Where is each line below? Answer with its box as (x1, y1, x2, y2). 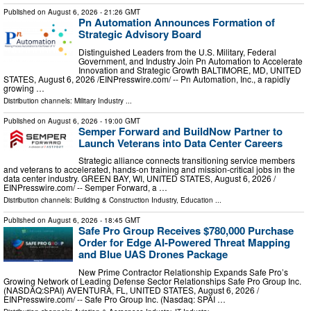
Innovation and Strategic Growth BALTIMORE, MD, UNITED (78, 63, 301, 76)
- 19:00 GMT (98, 115, 140, 126)
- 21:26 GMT (98, 7, 140, 17)
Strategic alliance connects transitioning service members (78, 154, 295, 167)
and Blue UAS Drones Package (78, 246, 228, 262)
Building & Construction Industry (74, 195, 176, 205)
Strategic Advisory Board (78, 26, 201, 42)
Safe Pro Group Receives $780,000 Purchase (78, 223, 294, 239)
